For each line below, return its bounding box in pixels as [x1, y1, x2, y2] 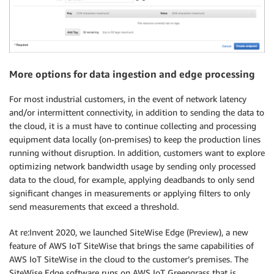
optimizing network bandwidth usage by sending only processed [9, 160, 256, 171]
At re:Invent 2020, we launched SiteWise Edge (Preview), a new [9, 226, 248, 237]
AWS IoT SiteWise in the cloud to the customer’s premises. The [9, 253, 248, 264]
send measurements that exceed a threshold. [9, 201, 179, 212]
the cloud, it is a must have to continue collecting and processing [9, 120, 256, 131]
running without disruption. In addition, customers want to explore [9, 147, 265, 158]
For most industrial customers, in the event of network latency [9, 93, 246, 104]
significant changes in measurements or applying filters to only [9, 187, 250, 198]
